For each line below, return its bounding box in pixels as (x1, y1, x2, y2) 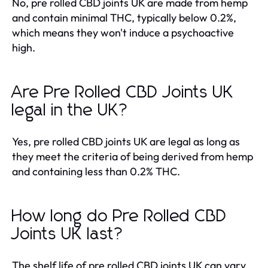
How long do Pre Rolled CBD (12, 208, 227, 225)
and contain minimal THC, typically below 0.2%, (12, 10, 236, 25)
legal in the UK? (12, 102, 129, 119)
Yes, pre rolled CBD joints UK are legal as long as (12, 134, 240, 148)
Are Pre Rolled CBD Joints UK (12, 84, 234, 101)
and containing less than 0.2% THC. (12, 164, 180, 178)
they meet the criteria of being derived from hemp (12, 149, 253, 163)
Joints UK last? (12, 226, 124, 243)
